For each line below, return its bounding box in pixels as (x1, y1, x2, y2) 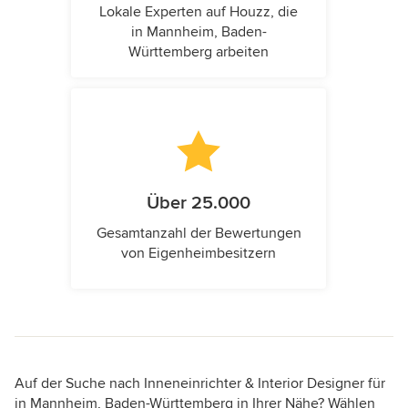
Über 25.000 (147, 192, 250, 215)
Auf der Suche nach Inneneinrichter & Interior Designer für (15, 374, 385, 393)
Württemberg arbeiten (128, 43, 269, 62)
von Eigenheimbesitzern (121, 244, 276, 263)
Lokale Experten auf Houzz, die (99, 3, 298, 22)
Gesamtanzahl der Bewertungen (96, 224, 301, 243)
